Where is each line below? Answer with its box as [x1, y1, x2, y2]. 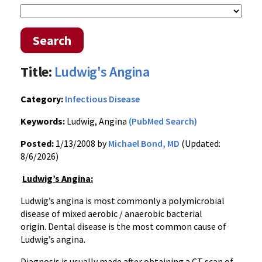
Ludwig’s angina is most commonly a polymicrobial [20, 195, 225, 206]
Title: [20, 63, 52, 81]
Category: [20, 93, 63, 105]
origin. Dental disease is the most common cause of [20, 220, 226, 232]
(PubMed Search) [129, 115, 197, 127]
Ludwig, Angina [65, 115, 129, 127]
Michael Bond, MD [108, 137, 180, 149]
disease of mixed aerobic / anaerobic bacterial [20, 208, 202, 219]
